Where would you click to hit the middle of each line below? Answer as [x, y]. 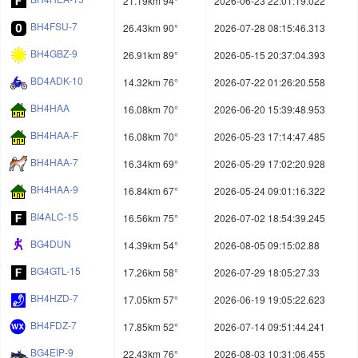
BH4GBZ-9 [54, 54]
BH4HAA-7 [54, 162]
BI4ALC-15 [54, 217]
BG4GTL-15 [56, 271]
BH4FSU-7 [54, 26]
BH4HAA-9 [54, 189]
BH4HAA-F [54, 135]
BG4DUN [51, 244]
